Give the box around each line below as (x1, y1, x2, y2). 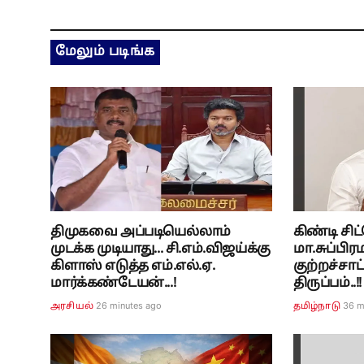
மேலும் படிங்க (55, 43, 155, 60)
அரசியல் (50, 300, 94, 312)
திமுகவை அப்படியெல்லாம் (50, 223, 231, 240)
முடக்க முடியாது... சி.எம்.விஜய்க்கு (50, 240, 271, 258)
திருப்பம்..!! (292, 275, 362, 292)
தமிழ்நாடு (292, 300, 340, 312)
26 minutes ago (96, 299, 162, 311)
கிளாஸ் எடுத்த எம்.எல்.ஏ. (50, 258, 215, 275)
